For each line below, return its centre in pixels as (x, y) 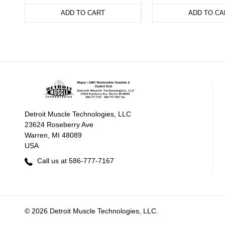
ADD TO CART (83, 13)
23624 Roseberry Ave (59, 125)
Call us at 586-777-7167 (75, 161)
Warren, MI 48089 (53, 135)
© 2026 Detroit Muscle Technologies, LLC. (91, 211)
